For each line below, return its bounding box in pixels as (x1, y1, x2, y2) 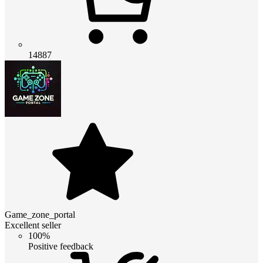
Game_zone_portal (5, 209, 75, 220)
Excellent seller (5, 220, 61, 230)
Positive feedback (28, 241, 93, 251)
